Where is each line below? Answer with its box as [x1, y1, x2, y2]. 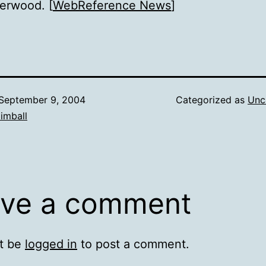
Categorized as [176, 94, 248, 106]
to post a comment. [77, 237, 189, 251]
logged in [25, 237, 77, 251]
